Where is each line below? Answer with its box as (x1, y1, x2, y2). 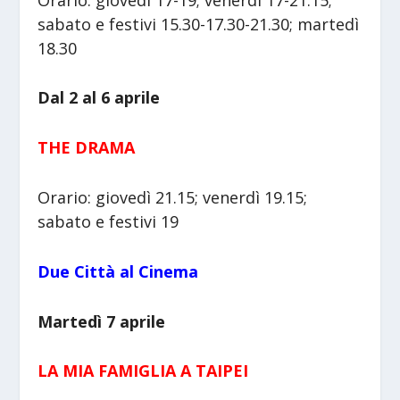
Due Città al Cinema (37, 260, 199, 282)
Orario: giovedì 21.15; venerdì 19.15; (37, 187, 308, 209)
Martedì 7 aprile (37, 310, 166, 332)
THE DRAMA (37, 137, 136, 159)
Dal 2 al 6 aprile (37, 87, 161, 109)
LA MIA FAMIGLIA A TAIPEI (37, 360, 249, 382)
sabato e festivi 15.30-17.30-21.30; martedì (37, 12, 360, 35)
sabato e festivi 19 (37, 211, 179, 233)
